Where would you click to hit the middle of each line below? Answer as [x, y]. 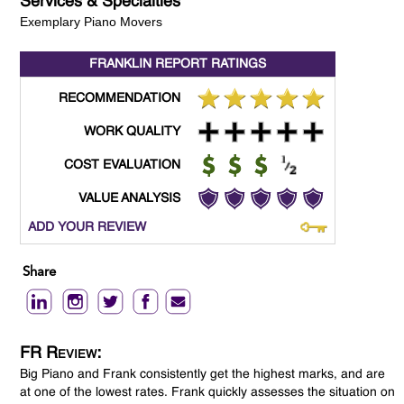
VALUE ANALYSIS [130, 199]
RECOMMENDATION [120, 99]
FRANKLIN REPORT [149, 64]
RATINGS [237, 64]
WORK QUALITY [133, 132]
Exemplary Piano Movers [92, 22]
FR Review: [61, 354]
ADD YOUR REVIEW [87, 228]
